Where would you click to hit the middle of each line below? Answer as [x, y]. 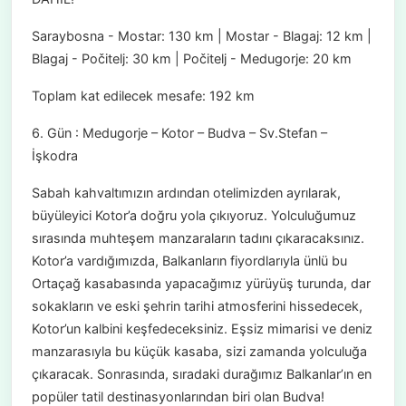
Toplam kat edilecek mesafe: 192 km [143, 96]
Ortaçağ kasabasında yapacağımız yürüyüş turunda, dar [201, 284]
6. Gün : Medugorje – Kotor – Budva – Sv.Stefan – [179, 133]
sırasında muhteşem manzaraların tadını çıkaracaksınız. [198, 238]
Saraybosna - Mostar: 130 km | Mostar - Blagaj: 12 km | [201, 36]
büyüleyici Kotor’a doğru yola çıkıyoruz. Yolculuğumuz [193, 216]
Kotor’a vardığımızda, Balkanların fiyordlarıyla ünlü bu [189, 261]
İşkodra [54, 156]
